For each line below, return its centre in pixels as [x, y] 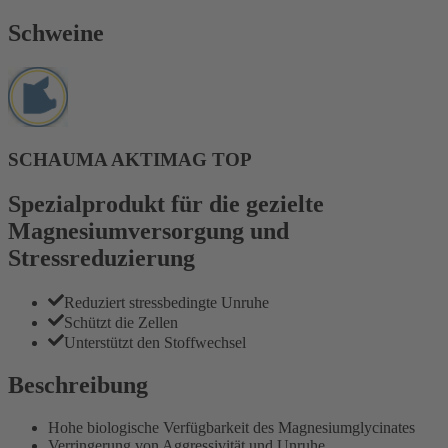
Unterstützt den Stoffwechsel [155, 343]
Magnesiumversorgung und [148, 231]
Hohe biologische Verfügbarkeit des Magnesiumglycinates [231, 427]
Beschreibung [78, 385]
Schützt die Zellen [121, 323]
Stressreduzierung [101, 258]
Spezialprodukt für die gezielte [166, 204]
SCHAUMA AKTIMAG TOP [130, 160]
